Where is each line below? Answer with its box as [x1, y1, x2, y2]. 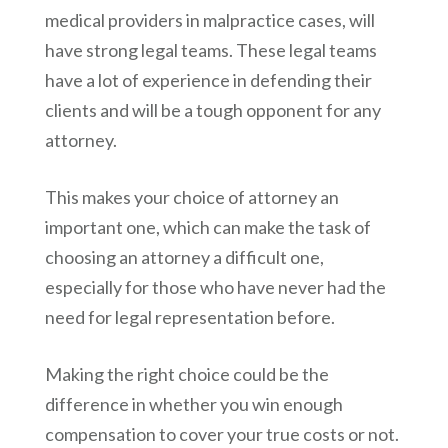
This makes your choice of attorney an [44, 186, 339, 209]
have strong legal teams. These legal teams [44, 39, 377, 62]
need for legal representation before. [44, 306, 335, 329]
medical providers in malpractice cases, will [44, 9, 375, 32]
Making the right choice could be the [44, 363, 329, 386]
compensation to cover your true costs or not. [44, 423, 399, 446]
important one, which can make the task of [44, 216, 371, 239]
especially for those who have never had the [44, 276, 386, 299]
